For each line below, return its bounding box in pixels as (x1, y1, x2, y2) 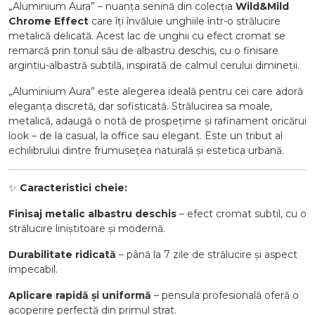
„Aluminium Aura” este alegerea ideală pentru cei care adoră (8, 85, 303, 98)
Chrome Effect (8, 15, 89, 28)
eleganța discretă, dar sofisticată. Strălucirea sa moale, (8, 100, 272, 113)
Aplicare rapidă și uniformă (8, 289, 151, 302)
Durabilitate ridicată (8, 248, 116, 262)
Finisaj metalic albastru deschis (8, 207, 176, 221)
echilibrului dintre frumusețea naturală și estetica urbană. (8, 144, 284, 157)
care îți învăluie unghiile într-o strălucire (89, 15, 281, 28)
